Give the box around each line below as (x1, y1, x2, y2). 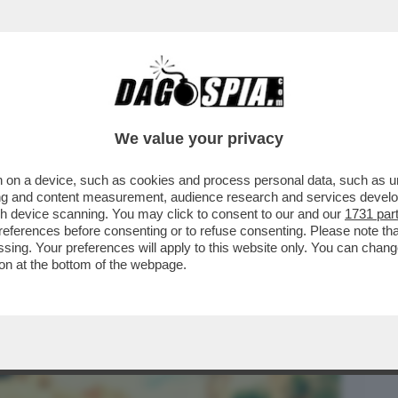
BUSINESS (12, 102, 81, 123)
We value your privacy (115, 130, 283, 147)
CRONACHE (191, 102, 265, 123)
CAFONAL (104, 102, 167, 123)
